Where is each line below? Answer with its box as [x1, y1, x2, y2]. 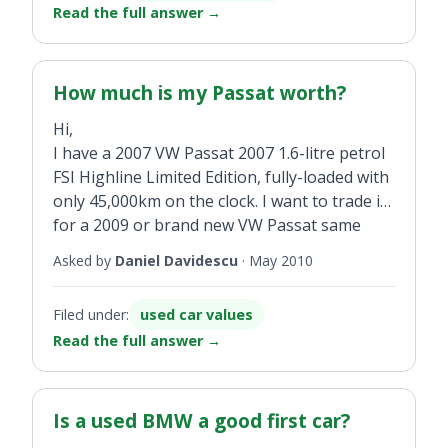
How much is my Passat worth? [53, 79, 346, 107]
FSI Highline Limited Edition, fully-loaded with [53, 166, 389, 189]
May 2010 [249, 251, 313, 271]
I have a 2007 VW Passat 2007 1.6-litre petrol [53, 142, 385, 165]
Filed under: [53, 305, 129, 325]
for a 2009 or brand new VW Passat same [53, 214, 361, 237]
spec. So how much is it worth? [53, 238, 280, 261]
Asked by [53, 251, 115, 271]
